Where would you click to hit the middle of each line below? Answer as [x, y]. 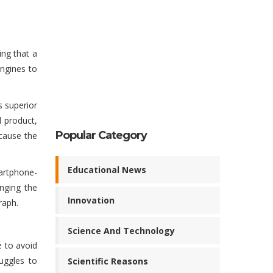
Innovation [91, 200]
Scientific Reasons [108, 261]
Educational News [107, 170]
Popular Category [101, 135]
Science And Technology [121, 231]
